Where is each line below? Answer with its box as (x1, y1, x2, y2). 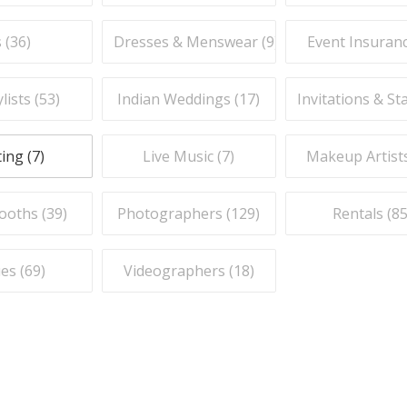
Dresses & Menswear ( (113, 32, 266, 52)
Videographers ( (123, 261, 233, 281)
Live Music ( (143, 146, 223, 166)
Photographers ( (117, 203, 232, 223)
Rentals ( (333, 203, 392, 223)
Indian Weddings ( (117, 89, 240, 109)
